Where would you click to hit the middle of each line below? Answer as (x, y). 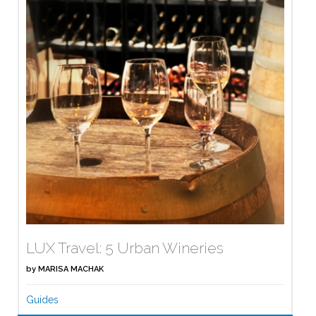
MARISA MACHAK (71, 269)
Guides (42, 300)
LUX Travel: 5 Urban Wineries (125, 248)
